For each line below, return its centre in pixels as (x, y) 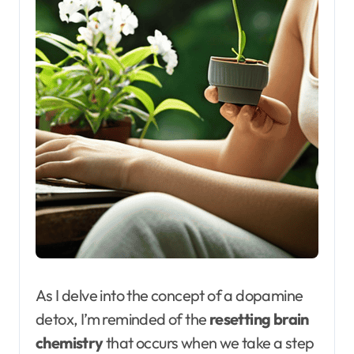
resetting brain (259, 319)
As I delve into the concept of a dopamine (169, 296)
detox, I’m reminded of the (122, 319)
